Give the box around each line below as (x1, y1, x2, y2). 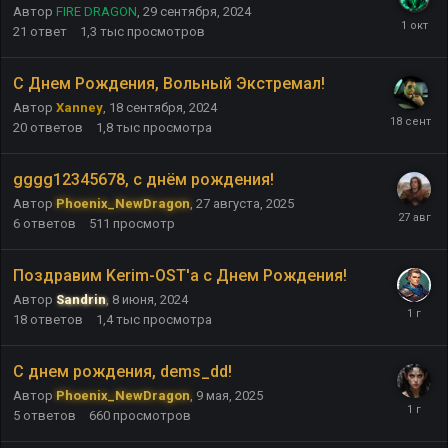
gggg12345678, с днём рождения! (13, 169, 274, 189)
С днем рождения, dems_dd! (13, 361, 232, 381)
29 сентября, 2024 (143, 3, 251, 19)
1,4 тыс (96, 311, 140, 327)
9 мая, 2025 (196, 387, 263, 403)
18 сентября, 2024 (109, 99, 217, 115)
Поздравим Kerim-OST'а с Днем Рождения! (13, 265, 347, 285)
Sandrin (56, 291, 106, 307)
